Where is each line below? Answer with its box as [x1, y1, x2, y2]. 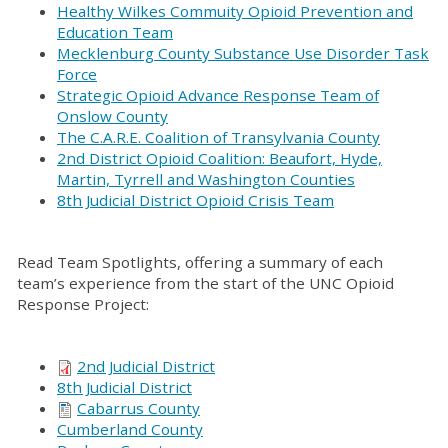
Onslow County [57, 106, 168, 126]
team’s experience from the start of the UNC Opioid [17, 273, 394, 293]
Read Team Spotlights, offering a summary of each [17, 252, 383, 272]
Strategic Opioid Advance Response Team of [57, 85, 379, 105]
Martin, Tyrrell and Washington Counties [57, 169, 355, 189]
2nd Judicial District [77, 356, 215, 376]
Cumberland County [57, 419, 203, 439]
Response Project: [17, 294, 149, 314]
